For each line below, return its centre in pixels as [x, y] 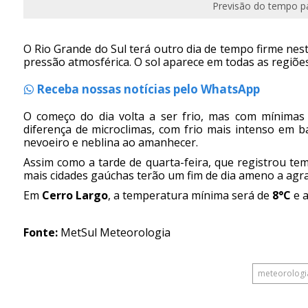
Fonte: [40, 233]
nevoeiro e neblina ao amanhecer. [110, 143]
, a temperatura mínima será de [190, 196]
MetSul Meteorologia [114, 233]
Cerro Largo [75, 196]
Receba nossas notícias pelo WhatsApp [146, 89]
